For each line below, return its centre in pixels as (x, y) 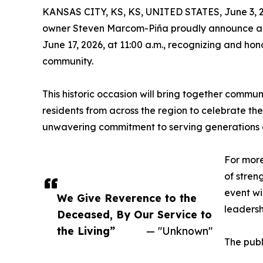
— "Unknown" (179, 230)
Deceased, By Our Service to (134, 214)
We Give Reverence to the (127, 198)
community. (68, 61)
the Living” (86, 230)
